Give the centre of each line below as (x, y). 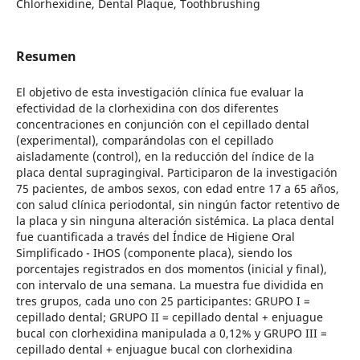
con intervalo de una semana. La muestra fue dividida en (170, 284)
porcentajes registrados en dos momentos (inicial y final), (171, 268)
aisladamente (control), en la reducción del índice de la (165, 156)
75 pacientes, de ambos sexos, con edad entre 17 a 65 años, (177, 188)
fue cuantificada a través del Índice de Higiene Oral (155, 236)
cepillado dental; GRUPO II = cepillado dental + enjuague (169, 317)
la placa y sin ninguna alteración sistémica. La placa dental (175, 220)
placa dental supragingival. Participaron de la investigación (176, 172)
